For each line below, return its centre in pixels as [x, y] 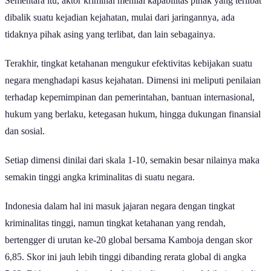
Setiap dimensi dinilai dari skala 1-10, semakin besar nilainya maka [132, 149]
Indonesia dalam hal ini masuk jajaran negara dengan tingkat [120, 195]
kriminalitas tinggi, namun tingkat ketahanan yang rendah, [115, 212]
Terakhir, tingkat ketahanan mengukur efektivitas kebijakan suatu [129, 52]
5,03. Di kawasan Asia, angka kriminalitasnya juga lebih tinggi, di [130, 263]
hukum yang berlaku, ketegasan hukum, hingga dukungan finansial [133, 103]
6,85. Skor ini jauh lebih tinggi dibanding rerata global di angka [126, 246]
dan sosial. [25, 120]
